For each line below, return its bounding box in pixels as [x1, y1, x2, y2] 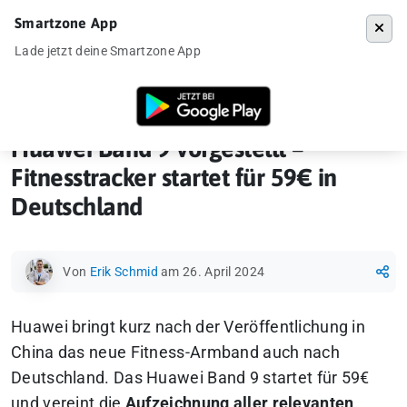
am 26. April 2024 [161, 263, 265, 280]
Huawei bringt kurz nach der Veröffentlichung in [11, 318, 366, 336]
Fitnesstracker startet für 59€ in [11, 164, 337, 192]
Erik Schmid [89, 263, 158, 280]
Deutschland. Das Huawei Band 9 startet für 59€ [11, 369, 370, 387]
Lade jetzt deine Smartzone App [15, 44, 201, 58]
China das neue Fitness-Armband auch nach [11, 343, 340, 362]
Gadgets [92, 88, 138, 102]
